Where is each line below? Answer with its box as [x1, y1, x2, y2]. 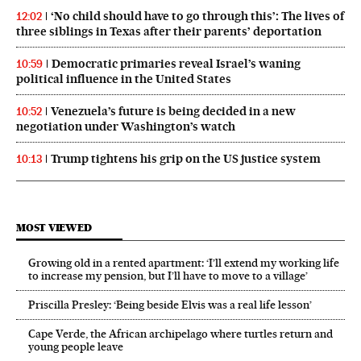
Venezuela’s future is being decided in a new [51, 103, 296, 118]
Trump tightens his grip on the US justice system [51, 151, 321, 166]
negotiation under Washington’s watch [16, 118, 235, 134]
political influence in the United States [16, 71, 231, 86]
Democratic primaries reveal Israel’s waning [52, 56, 301, 71]
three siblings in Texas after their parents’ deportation [16, 23, 322, 39]
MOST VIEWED [16, 221, 92, 234]
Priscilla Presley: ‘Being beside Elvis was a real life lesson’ [28, 297, 312, 311]
